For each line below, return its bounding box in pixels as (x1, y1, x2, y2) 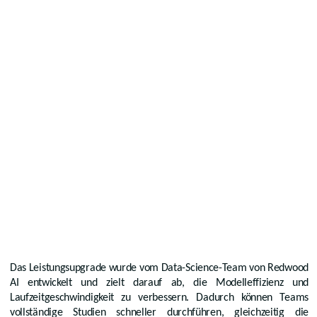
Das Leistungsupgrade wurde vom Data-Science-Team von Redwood (9, 263, 309, 275)
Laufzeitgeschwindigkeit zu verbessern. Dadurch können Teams (9, 292, 309, 304)
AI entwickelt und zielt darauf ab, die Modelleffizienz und (9, 277, 309, 289)
